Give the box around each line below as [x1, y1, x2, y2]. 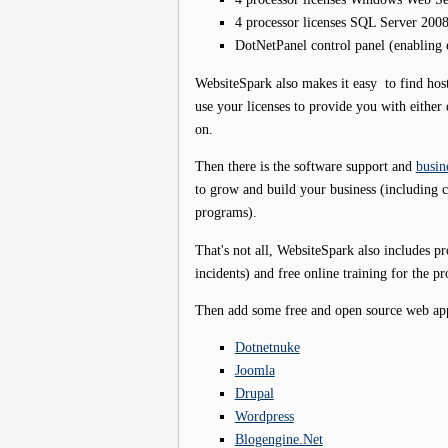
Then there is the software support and [194, 158, 416, 175]
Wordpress [234, 408, 294, 425]
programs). [194, 204, 257, 221]
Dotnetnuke [234, 339, 300, 356]
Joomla [234, 362, 275, 379]
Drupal [234, 385, 274, 402]
